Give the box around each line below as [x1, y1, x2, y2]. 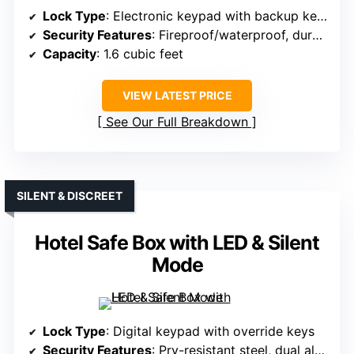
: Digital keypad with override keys [106, 323, 314, 340]
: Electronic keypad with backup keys [106, 8, 317, 24]
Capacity [43, 46, 96, 62]
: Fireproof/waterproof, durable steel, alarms [152, 27, 312, 43]
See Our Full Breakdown [106, 114, 248, 130]
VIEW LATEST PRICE [122, 88, 232, 103]
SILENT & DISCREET [17, 189, 122, 203]
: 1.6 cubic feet [96, 46, 183, 62]
